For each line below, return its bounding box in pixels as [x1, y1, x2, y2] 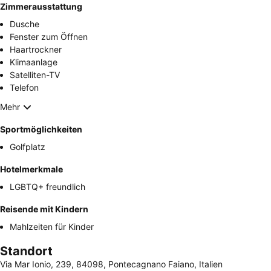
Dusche [10, 18, 39, 29]
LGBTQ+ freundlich [10, 181, 85, 192]
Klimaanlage [10, 56, 57, 67]
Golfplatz [10, 141, 45, 152]
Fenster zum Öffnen [10, 31, 88, 42]
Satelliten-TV [10, 69, 60, 80]
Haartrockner [10, 44, 62, 54]
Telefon [10, 82, 39, 93]
